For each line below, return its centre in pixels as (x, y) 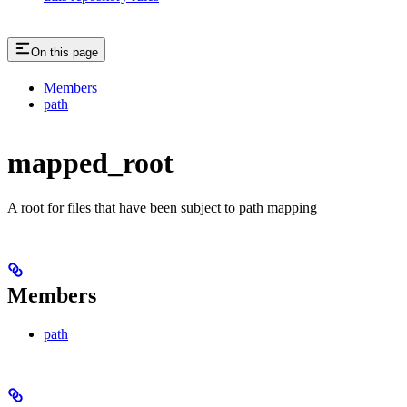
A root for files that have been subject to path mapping (162, 207)
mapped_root (90, 163)
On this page (65, 52)
